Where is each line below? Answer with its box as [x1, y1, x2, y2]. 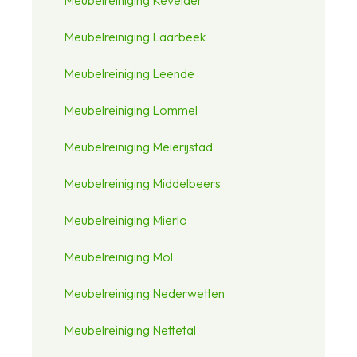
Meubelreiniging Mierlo [64, 211, 187, 228]
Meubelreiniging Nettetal [64, 321, 196, 338]
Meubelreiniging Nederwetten [64, 284, 225, 301]
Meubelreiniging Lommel [64, 101, 198, 118]
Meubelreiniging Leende [64, 65, 194, 81]
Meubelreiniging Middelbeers [64, 175, 221, 191]
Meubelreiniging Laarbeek [64, 28, 206, 45]
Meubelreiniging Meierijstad [64, 138, 213, 155]
